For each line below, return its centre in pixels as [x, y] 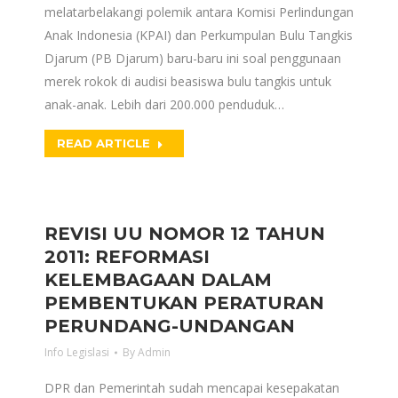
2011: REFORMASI [127, 257]
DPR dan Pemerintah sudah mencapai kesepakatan [192, 388]
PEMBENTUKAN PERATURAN [184, 303]
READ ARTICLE [103, 143]
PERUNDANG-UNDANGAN [170, 326]
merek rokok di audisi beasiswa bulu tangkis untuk [188, 81]
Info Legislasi [77, 352]
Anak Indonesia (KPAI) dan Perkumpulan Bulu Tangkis [199, 35]
